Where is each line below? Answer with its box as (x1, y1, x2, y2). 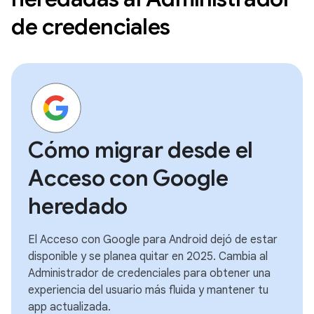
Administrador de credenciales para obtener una (28, 266, 271, 280)
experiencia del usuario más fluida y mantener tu (28, 282, 268, 297)
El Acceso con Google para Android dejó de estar (28, 232, 278, 247)
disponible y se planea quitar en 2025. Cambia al (28, 249, 268, 264)
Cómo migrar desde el (28, 135, 253, 164)
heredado (28, 191, 128, 220)
